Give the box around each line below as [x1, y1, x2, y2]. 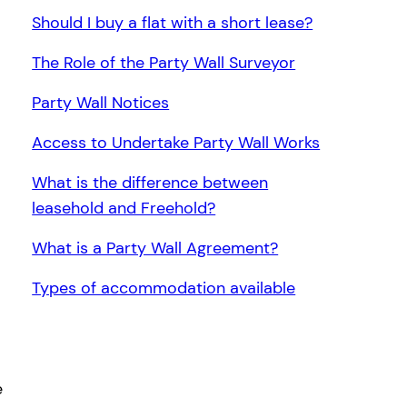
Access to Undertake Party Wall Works [32, 132, 321, 154]
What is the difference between [32, 172, 269, 194]
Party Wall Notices [32, 92, 170, 114]
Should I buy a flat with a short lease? [32, 12, 313, 35]
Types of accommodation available [32, 277, 296, 300]
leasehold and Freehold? [32, 197, 216, 220]
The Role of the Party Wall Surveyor [32, 52, 296, 74]
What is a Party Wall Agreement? [32, 237, 279, 260]
